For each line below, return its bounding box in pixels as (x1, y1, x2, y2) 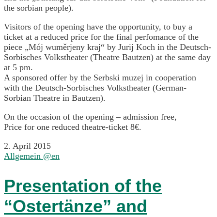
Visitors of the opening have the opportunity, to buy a (4, 21, 192, 31)
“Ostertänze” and (4, 196, 147, 216)
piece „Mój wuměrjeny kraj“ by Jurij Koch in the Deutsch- (4, 42, 211, 52)
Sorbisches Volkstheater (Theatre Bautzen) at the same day (4, 52, 211, 62)
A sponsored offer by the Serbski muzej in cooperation (4, 72, 196, 82)
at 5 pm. (4, 62, 33, 72)
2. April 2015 (4, 140, 51, 151)
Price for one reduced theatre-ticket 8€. (4, 122, 141, 132)
